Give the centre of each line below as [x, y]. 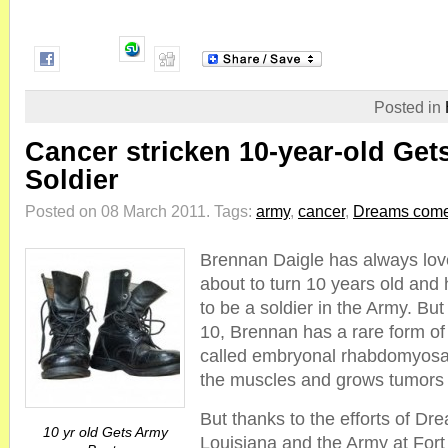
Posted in [409, 107]
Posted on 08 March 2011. [119, 211]
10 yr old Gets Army [105, 432]
